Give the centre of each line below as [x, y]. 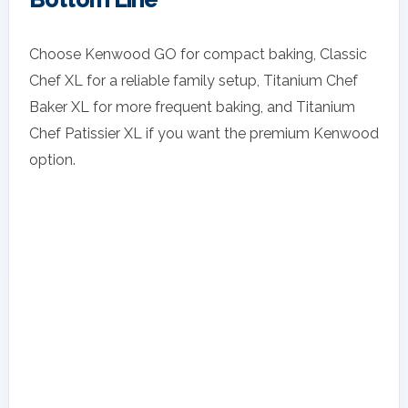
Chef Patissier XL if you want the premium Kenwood [204, 134]
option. [52, 160]
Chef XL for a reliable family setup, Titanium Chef [194, 81]
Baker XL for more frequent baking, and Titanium [192, 107]
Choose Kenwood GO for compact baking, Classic [198, 55]
